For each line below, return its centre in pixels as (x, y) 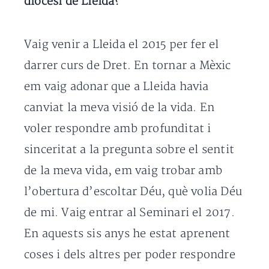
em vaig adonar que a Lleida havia (116, 87)
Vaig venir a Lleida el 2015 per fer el (122, 45)
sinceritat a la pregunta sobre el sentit (129, 150)
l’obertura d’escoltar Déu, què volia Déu (133, 192)
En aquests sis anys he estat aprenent (127, 234)
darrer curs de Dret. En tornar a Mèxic (128, 66)
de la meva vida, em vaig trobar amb (123, 171)
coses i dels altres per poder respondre (130, 255)
